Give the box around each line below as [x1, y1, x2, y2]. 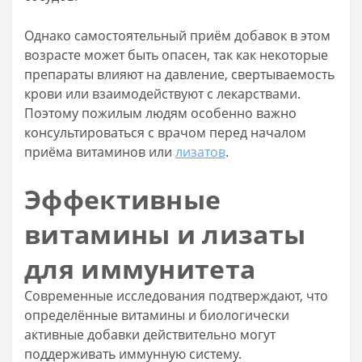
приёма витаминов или [24, 143, 175, 161]
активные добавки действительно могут [24, 326, 276, 343]
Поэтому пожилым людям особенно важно [24, 104, 297, 122]
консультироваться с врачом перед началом [24, 124, 306, 141]
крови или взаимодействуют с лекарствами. [24, 85, 301, 103]
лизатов [175, 143, 225, 161]
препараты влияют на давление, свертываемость [24, 65, 335, 83]
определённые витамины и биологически [24, 306, 289, 324]
